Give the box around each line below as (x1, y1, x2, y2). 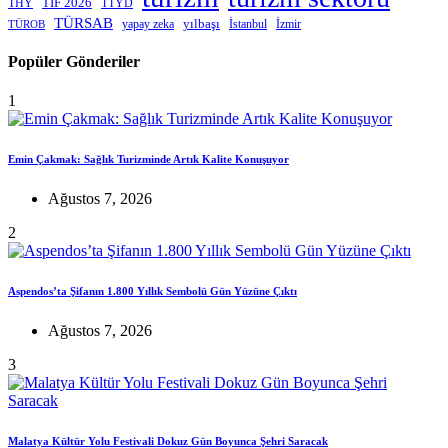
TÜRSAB (54, 13, 113, 31)
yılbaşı (183, 16, 220, 31)
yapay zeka (122, 16, 174, 31)
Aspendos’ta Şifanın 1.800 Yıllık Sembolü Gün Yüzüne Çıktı (8, 285, 297, 298)
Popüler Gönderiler (8, 52, 140, 70)
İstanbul (229, 16, 267, 31)
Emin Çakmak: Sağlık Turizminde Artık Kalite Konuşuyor (8, 153, 289, 166)
